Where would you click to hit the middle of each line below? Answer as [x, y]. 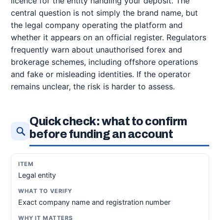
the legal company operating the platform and [97, 25]
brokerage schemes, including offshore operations [104, 62]
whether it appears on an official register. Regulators [109, 37]
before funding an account [101, 134]
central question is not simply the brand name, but [104, 13]
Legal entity [37, 175]
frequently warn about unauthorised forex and [96, 50]
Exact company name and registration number [94, 202]
